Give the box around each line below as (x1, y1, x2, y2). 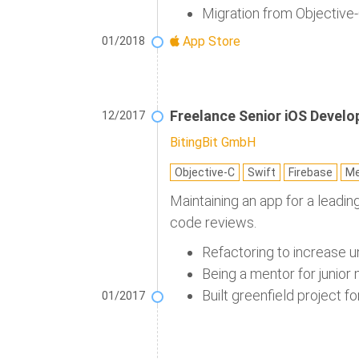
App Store (179, 34, 240, 50)
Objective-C (175, 166, 235, 179)
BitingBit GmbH (170, 135, 256, 151)
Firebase (288, 166, 333, 179)
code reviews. (170, 214, 256, 232)
